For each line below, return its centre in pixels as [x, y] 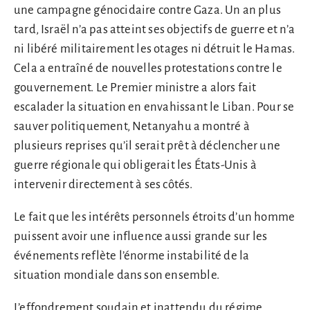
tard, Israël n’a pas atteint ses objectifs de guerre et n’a [155, 30]
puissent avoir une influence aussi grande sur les [141, 237]
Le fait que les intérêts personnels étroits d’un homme [155, 217]
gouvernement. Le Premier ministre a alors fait [135, 88]
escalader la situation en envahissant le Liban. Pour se [154, 107]
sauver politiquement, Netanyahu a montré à [132, 127]
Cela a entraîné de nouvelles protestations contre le [148, 69]
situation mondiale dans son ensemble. [117, 275]
